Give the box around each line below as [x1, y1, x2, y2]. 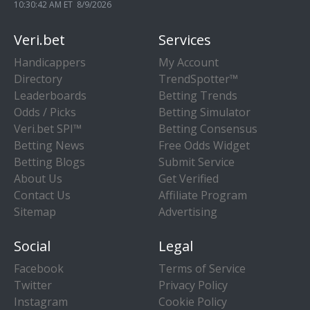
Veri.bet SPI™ [14, 120, 82, 136]
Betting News [14, 137, 84, 153]
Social [14, 236, 51, 255]
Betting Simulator [158, 104, 250, 120]
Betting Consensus [158, 120, 257, 136]
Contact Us [14, 187, 71, 203]
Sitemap [14, 203, 56, 219]
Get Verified [158, 170, 219, 186]
